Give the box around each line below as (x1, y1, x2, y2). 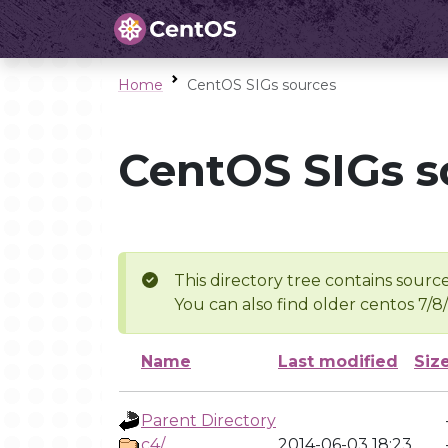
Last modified (278, 352, 398, 371)
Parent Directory (141, 411, 276, 430)
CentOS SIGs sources (187, 76, 336, 94)
